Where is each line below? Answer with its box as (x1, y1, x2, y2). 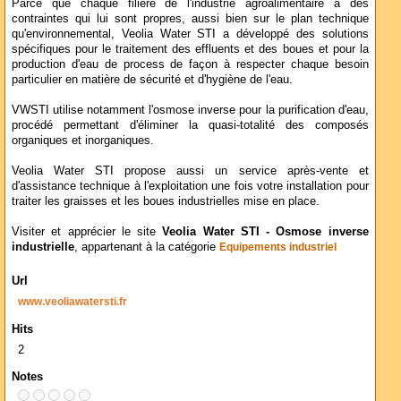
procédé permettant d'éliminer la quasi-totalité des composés (12, 118, 369, 132)
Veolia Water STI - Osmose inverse (162, 225, 369, 238)
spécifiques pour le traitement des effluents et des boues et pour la (12, 42, 369, 55)
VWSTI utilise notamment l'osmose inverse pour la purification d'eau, (12, 103, 369, 116)
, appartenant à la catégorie (74, 240, 219, 253)
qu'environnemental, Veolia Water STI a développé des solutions (12, 27, 369, 40)
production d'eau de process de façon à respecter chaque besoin (12, 57, 369, 71)
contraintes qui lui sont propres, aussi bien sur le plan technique (12, 12, 369, 25)
